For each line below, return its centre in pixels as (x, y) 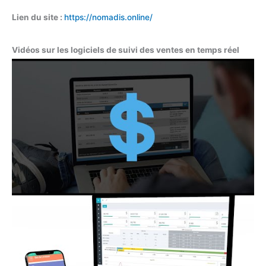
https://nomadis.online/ (108, 17)
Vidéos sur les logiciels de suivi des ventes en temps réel (126, 50)
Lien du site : (38, 17)
